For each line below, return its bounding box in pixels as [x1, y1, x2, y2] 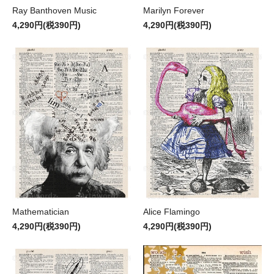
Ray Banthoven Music [12, 5, 97, 15]
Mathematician [12, 206, 69, 217]
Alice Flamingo [143, 206, 200, 217]
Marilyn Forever [143, 5, 204, 15]
